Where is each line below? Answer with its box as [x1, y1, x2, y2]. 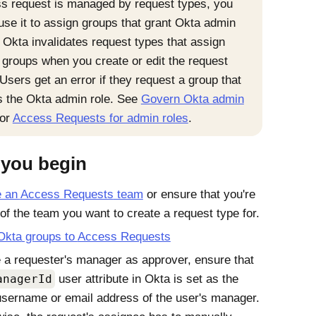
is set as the [169, 272, 238, 286]
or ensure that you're [142, 188, 255, 201]
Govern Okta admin [140, 92, 244, 106]
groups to [21, 230, 78, 243]
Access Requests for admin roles [12, 111, 188, 125]
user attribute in [54, 272, 145, 286]
